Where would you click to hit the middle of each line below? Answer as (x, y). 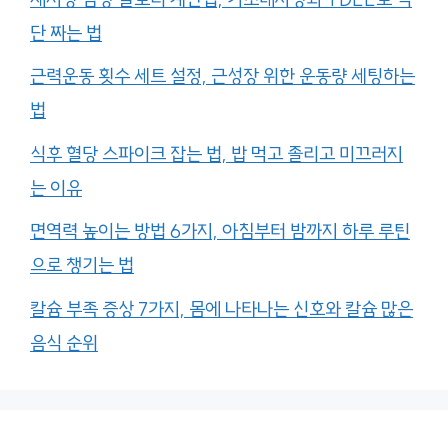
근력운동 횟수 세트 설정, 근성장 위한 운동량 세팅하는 (222, 76)
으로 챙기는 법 (82, 265)
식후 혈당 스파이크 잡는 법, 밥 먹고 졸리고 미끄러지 (216, 153)
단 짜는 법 (66, 32)
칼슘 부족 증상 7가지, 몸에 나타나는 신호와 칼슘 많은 (221, 308)
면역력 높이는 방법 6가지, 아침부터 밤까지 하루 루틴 (220, 231)
